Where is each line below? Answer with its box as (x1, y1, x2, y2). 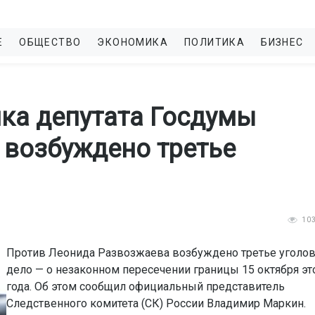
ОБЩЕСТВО (19, 37, 82, 48)
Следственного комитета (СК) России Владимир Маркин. (6, 297, 306, 310)
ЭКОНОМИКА (97, 37, 169, 48)
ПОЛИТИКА (184, 37, 245, 48)
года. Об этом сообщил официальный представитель (6, 280, 285, 293)
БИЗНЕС (261, 37, 304, 48)
